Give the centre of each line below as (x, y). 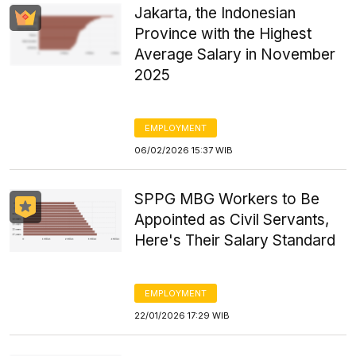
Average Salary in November (235, 54)
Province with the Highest (223, 34)
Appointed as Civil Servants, (232, 220)
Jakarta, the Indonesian (215, 13)
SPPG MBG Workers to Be (227, 199)
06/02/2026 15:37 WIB (184, 150)
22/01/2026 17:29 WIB (182, 315)
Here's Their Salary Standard (235, 240)
